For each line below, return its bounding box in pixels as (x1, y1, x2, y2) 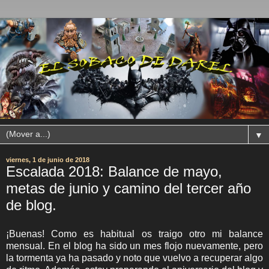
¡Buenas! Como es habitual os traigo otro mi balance (6, 228, 263, 239)
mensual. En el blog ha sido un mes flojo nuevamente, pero (6, 240, 263, 251)
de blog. (6, 197, 56, 213)
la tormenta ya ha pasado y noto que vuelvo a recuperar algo (6, 252, 263, 263)
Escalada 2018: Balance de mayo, (6, 163, 222, 180)
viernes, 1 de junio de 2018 (6, 156, 89, 163)
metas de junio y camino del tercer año (6, 180, 251, 196)
